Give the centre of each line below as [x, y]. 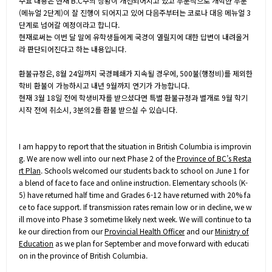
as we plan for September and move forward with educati [151, 243]
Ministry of [232, 231]
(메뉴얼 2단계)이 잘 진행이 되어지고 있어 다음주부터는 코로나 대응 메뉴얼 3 [135, 12]
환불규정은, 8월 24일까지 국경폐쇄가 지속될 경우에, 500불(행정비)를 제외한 [136, 73]
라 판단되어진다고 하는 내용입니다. [73, 49]
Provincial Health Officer [144, 231]
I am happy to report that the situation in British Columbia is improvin [135, 146]
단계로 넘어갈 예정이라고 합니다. [69, 25]
